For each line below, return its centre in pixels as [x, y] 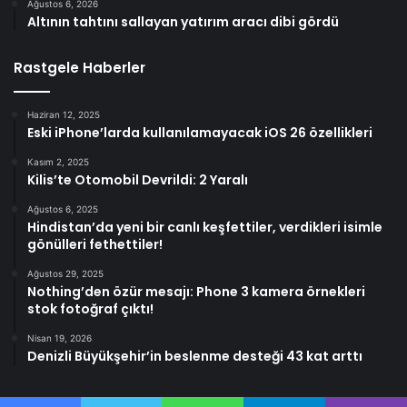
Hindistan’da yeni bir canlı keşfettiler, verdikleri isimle [205, 228]
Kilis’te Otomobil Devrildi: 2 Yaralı [138, 180]
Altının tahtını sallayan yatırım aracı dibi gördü [183, 22]
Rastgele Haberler [79, 68]
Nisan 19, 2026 [60, 338]
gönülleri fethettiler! [95, 245]
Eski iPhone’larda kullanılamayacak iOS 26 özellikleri [200, 133]
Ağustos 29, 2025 [65, 274]
